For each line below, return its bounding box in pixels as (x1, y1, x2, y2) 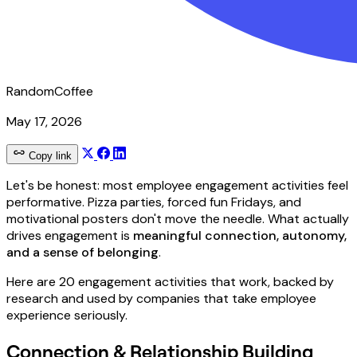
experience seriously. (6, 306, 127, 324)
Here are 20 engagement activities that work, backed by (6, 273, 334, 290)
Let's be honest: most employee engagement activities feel (6, 176, 348, 194)
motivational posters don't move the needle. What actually (6, 210, 349, 227)
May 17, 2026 (6, 112, 82, 130)
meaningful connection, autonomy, (133, 226, 347, 244)
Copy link (25, 149, 72, 162)
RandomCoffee (6, 82, 93, 100)
